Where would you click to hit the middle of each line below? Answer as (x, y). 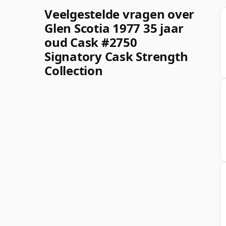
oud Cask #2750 (91, 42)
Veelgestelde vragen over (120, 14)
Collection (74, 70)
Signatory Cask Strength (116, 56)
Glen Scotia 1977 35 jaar (114, 28)
